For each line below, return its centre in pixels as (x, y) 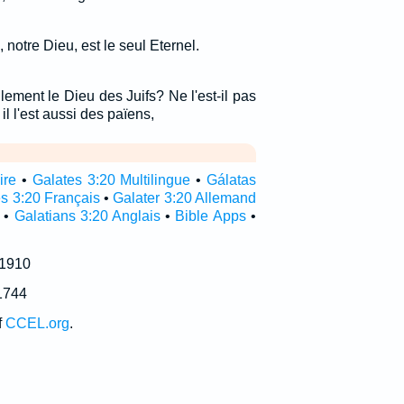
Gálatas (231, 180)
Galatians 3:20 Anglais (87, 216)
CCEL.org (37, 323)
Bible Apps (211, 216)
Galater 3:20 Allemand (184, 198)
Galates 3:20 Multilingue (111, 180)
